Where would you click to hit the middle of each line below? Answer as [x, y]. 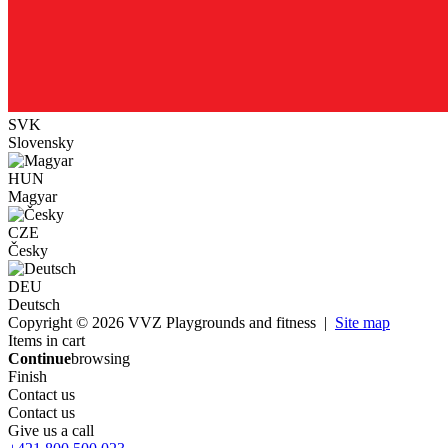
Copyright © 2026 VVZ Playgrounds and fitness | [171, 323]
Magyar [32, 197]
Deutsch [34, 305]
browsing [100, 359]
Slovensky [41, 143]
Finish [27, 377]
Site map [362, 323]
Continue [39, 359]
